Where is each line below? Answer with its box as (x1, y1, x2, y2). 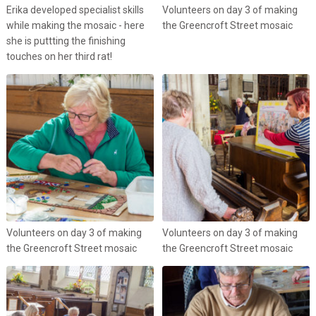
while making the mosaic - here (6, 19, 145, 31)
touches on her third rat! (6, 50, 112, 62)
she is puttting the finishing (6, 35, 126, 47)
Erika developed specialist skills (6, 4, 144, 16)
